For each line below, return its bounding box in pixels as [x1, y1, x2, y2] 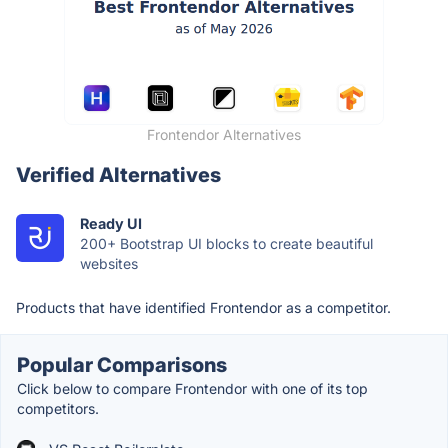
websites [80, 254, 138, 272]
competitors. [17, 399, 99, 417]
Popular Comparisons [17, 352, 227, 377]
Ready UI [80, 214, 142, 232]
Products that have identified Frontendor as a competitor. [16, 298, 391, 316]
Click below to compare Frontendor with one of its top [17, 379, 368, 397]
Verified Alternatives [16, 162, 221, 187]
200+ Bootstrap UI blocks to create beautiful [80, 234, 373, 252]
